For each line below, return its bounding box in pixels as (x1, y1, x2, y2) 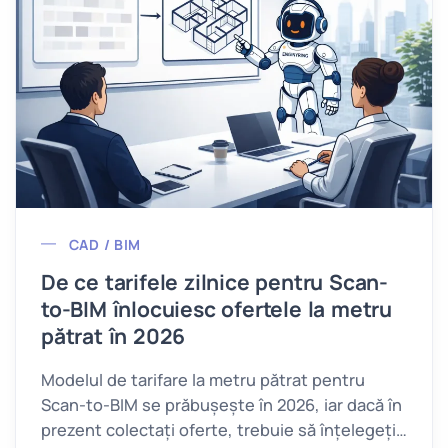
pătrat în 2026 (41, 321, 186, 350)
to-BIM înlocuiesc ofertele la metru (41, 294, 392, 323)
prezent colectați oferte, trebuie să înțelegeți (41, 418, 396, 441)
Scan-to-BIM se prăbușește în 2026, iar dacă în (41, 393, 402, 416)
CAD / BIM (69, 234, 141, 254)
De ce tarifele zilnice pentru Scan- (41, 267, 388, 296)
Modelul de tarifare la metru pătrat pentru (41, 368, 365, 391)
